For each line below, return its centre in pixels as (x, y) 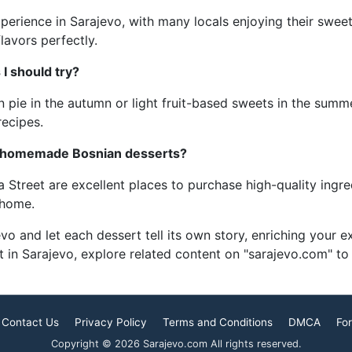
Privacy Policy (111, 323)
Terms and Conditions (218, 323)
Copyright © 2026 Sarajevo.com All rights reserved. (176, 344)
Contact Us (30, 323)
